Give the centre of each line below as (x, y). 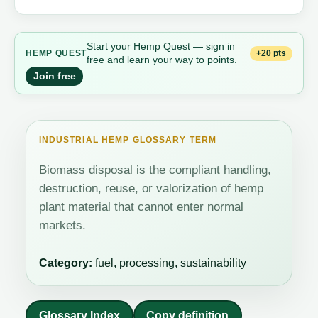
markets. (62, 226)
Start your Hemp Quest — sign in (161, 46)
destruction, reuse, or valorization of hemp (151, 189)
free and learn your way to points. (162, 60)
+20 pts (272, 54)
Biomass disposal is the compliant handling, (155, 170)
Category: (65, 263)
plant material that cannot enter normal (141, 207)
